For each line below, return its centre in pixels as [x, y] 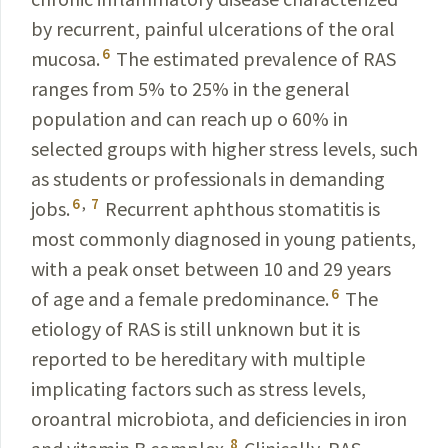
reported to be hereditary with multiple [198, 358]
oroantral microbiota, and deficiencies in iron [219, 418]
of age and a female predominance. [180, 298]
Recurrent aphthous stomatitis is [240, 208]
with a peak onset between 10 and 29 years [211, 268]
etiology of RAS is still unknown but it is [195, 328]
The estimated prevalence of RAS [254, 58]
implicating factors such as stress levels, [198, 388]
